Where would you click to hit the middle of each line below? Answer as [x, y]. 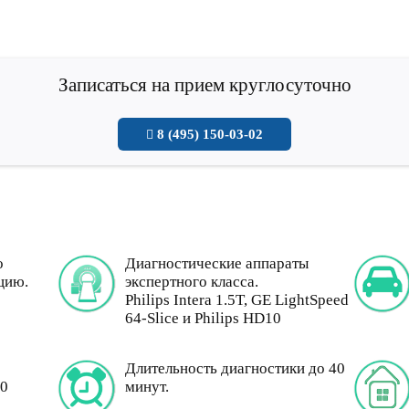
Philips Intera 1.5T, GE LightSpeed [236, 300]
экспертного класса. [191, 282]
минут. [147, 387]
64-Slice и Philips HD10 [203, 318]
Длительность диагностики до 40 [235, 368]
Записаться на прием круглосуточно [204, 85]
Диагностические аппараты [216, 263]
